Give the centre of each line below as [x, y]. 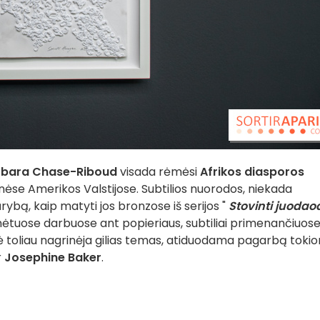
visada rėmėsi [159, 172]
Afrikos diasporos [252, 172]
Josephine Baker [53, 257]
